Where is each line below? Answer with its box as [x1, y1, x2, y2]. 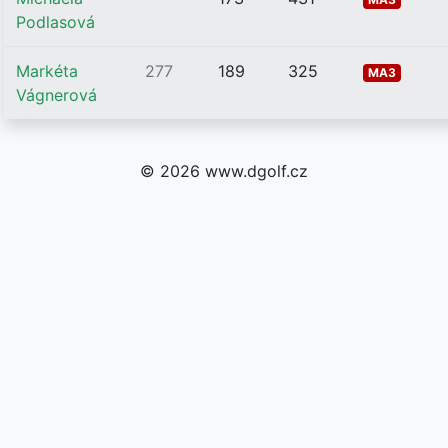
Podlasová [16, 12, 95, 32]
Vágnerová [16, 85, 97, 105]
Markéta [16, 61, 78, 81]
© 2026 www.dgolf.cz [140, 161, 308, 181]
